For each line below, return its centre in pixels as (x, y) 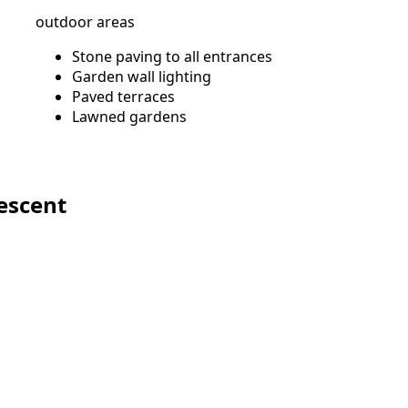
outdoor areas (85, 22)
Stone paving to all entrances (172, 56)
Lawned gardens (129, 117)
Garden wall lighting (142, 76)
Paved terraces (123, 97)
